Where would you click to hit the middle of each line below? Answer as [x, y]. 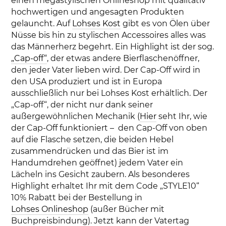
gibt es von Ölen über [165, 23]
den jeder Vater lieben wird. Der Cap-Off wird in [106, 70]
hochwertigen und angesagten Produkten [98, 12]
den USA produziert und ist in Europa [87, 81]
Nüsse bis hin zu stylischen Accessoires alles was [109, 35]
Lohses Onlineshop [50, 209]
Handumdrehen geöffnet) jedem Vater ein [97, 162]
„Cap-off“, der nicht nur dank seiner [82, 104]
